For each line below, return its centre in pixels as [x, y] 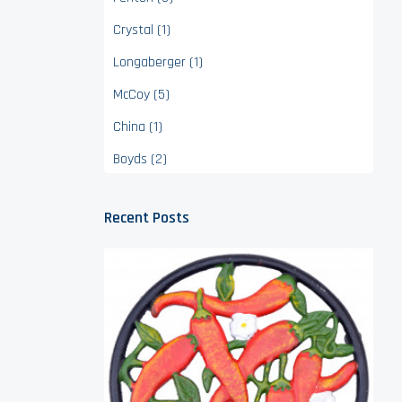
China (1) [138, 127]
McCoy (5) [141, 95]
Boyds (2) [140, 159]
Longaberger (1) [158, 62]
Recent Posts [147, 218]
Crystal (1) [142, 30]
